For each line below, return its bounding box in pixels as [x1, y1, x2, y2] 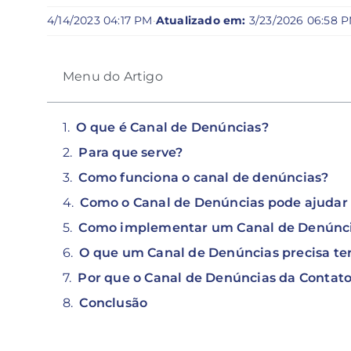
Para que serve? [78, 144, 183, 160]
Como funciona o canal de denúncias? [78, 169, 329, 185]
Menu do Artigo [63, 68, 163, 84]
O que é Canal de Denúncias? [76, 119, 269, 135]
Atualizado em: [155, 13, 246, 28]
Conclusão [79, 295, 148, 310]
